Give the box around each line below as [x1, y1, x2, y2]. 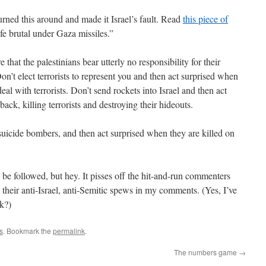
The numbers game [174, 247, 239, 257]
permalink [53, 226, 85, 236]
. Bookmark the [3, 226, 53, 236]
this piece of [183, 12, 228, 25]
